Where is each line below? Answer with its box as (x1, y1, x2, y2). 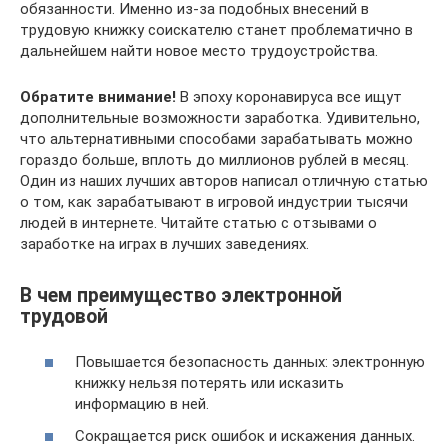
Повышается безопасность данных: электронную (75, 353, 425, 371)
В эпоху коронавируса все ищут (176, 88, 402, 107)
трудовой (20, 304, 108, 328)
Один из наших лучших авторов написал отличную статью (20, 172, 428, 191)
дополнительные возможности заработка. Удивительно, (20, 109, 420, 128)
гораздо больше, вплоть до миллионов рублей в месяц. (20, 151, 409, 170)
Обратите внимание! (20, 88, 176, 107)
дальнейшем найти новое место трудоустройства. (20, 42, 378, 61)
